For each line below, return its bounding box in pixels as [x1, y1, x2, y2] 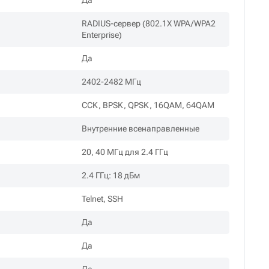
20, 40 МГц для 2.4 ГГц [82, 147, 169, 157]
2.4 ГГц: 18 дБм [82, 171, 141, 181]
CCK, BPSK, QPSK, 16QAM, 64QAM [82, 100, 215, 110]
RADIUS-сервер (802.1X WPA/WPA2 [82, 19, 216, 29]
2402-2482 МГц [82, 77, 142, 87]
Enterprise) [82, 30, 122, 40]
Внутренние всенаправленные [82, 124, 200, 134]
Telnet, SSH [82, 194, 124, 204]
